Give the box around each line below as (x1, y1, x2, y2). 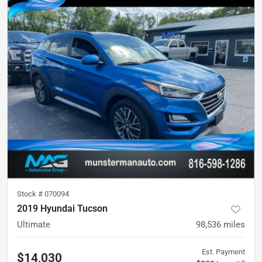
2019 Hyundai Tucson (17, 203, 108, 215)
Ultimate (17, 219, 50, 230)
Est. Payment (202, 247, 245, 257)
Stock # (17, 189, 44, 199)
